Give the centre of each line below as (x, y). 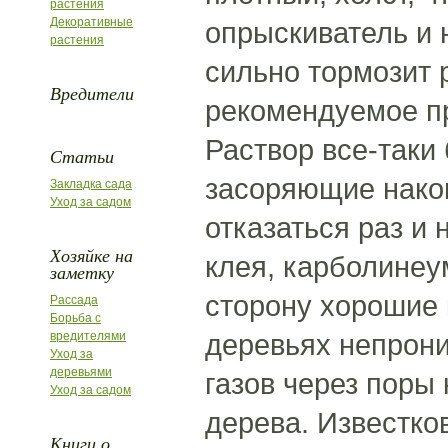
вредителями (88, 336)
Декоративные (91, 22)
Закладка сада (91, 184)
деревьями (81, 372)
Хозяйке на (91, 255)
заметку (82, 272)
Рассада (74, 300)
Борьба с (75, 318)
